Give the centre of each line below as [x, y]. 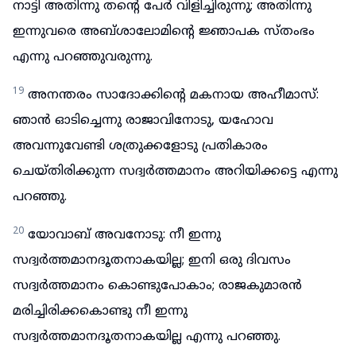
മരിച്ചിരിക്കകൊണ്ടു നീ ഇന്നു [100, 311]
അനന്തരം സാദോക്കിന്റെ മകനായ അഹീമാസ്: [173, 95]
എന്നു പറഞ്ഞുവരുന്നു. [83, 57]
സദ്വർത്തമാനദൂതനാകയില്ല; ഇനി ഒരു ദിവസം [152, 261]
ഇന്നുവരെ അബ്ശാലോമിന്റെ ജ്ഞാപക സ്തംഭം [164, 32]
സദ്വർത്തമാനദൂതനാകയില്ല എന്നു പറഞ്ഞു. [147, 337]
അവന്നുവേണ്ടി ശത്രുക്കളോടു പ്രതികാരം [140, 146]
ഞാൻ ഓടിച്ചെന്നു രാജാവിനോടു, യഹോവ [143, 121]
